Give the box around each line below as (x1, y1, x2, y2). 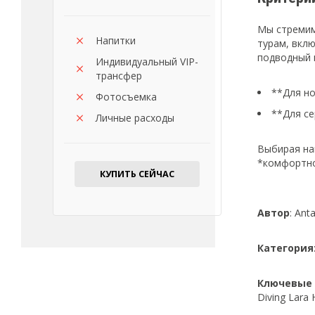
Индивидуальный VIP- (96, 55, 198, 69)
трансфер (96, 69, 142, 83)
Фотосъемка (96, 90, 157, 104)
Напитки (96, 34, 136, 48)
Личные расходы (96, 111, 174, 125)
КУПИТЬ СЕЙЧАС (100, 168, 174, 181)
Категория (257, 241, 314, 255)
